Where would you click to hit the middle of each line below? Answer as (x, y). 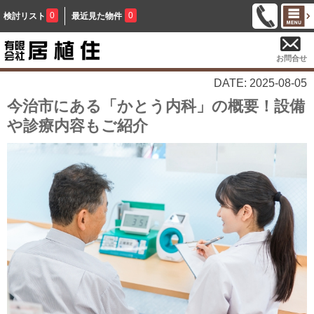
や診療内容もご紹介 (77, 125)
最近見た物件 (97, 16)
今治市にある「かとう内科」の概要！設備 (156, 106)
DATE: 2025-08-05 (260, 83)
